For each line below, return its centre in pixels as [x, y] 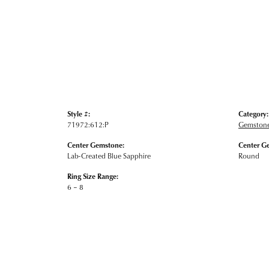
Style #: [79, 114]
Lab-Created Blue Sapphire [109, 156]
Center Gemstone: [96, 145]
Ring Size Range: [93, 176]
